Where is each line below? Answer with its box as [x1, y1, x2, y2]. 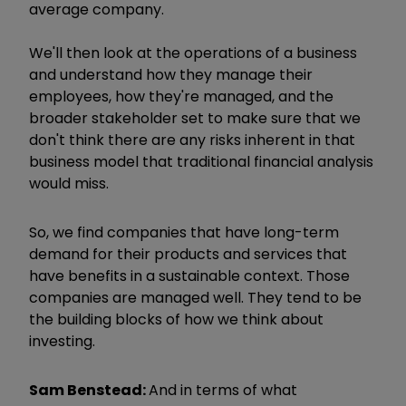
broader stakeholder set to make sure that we [29, 107, 361, 129]
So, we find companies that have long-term [29, 221, 339, 243]
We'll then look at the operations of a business [29, 42, 357, 63]
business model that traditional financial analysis [29, 150, 373, 172]
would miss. [29, 172, 109, 194]
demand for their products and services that [29, 243, 347, 265]
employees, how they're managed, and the [29, 85, 333, 107]
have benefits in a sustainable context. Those [29, 265, 350, 286]
